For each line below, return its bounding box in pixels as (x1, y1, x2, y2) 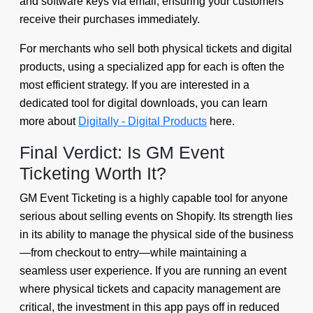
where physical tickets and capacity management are (20, 283, 281, 296)
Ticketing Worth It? (20, 163, 166, 184)
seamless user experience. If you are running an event (20, 265, 286, 277)
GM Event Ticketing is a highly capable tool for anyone (20, 192, 288, 205)
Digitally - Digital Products (78, 115, 207, 128)
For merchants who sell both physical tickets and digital (20, 43, 292, 55)
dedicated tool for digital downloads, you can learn (20, 97, 268, 110)
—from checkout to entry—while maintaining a (20, 247, 247, 259)
